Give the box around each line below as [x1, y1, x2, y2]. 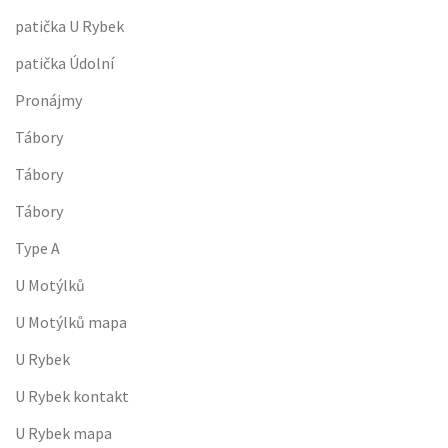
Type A [15, 238, 60, 258]
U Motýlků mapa [15, 312, 127, 332]
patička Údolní [15, 53, 114, 73]
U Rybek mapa [15, 423, 112, 443]
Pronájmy [15, 90, 82, 110]
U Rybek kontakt [15, 386, 129, 406]
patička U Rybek [15, 16, 124, 36]
